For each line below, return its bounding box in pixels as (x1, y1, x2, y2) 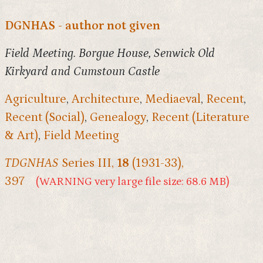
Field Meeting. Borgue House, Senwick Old (5, 46, 215, 60)
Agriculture (5, 92, 66, 106)
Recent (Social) (5, 110, 85, 124)
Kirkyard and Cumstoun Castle (5, 65, 160, 79)
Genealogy (90, 110, 146, 124)
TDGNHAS (5, 156, 59, 170)
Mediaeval (145, 92, 201, 106)
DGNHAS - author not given (5, 19, 160, 33)
